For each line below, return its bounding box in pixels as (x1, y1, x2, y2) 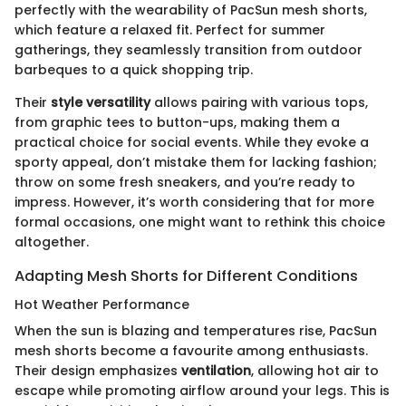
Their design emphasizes (14, 362, 181, 380)
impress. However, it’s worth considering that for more (14, 192, 374, 211)
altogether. (14, 232, 89, 251)
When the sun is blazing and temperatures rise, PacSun (14, 322, 377, 340)
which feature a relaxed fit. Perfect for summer (14, 20, 325, 39)
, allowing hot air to (251, 362, 379, 380)
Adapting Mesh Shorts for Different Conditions (14, 265, 358, 286)
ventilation (181, 362, 251, 380)
